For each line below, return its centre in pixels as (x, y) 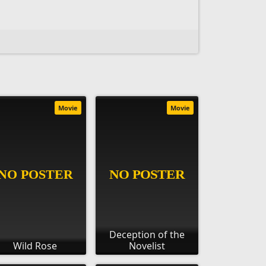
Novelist (147, 246)
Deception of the (147, 235)
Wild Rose (35, 246)
